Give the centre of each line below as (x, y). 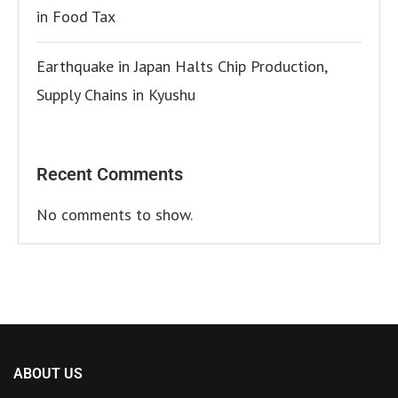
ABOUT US (48, 374)
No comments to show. (115, 215)
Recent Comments (110, 174)
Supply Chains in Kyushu (116, 95)
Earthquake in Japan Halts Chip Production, (182, 66)
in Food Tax (76, 16)
